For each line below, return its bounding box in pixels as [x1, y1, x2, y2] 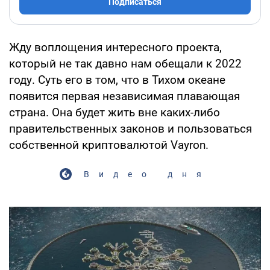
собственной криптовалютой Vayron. [9, 137, 209, 152]
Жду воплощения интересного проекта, [9, 40, 222, 54]
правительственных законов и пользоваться [9, 121, 252, 136]
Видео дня [83, 169, 211, 179]
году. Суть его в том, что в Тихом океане [9, 72, 225, 87]
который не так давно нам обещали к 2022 [9, 56, 242, 71]
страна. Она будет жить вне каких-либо [9, 105, 220, 119]
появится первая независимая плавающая [9, 89, 240, 103]
